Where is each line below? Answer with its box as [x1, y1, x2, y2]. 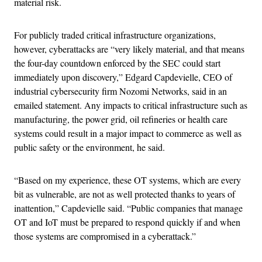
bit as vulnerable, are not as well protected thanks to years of [14, 187, 235, 200]
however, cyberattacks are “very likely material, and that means [14, 42, 244, 55]
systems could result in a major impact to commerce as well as [14, 126, 242, 139]
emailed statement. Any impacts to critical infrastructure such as [14, 98, 247, 111]
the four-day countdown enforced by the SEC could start [14, 56, 220, 69]
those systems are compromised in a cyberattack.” [14, 229, 196, 242]
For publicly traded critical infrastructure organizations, [14, 28, 216, 41]
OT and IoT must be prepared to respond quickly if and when [14, 215, 240, 228]
